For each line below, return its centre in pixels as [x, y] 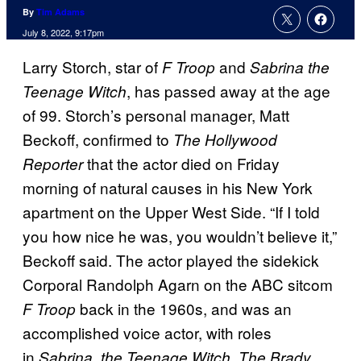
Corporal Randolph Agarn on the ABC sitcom [178, 284]
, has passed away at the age [228, 91]
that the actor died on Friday [181, 164]
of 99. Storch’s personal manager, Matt [156, 115]
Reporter [53, 164]
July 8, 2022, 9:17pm [63, 33]
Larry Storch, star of [92, 67]
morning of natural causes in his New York [168, 188]
